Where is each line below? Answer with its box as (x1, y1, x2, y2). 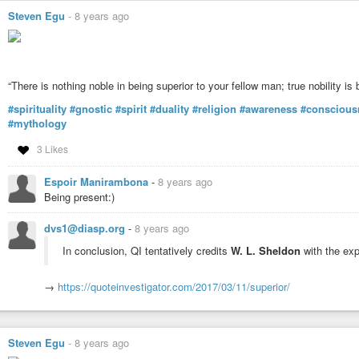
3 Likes (36, 141, 68, 155)
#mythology (8, 115, 67, 131)
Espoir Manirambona (44, 173, 151, 189)
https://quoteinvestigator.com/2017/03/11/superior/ (58, 278, 290, 294)
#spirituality (8, 100, 67, 116)
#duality (150, 100, 189, 116)
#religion (192, 100, 236, 116)
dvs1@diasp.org (44, 220, 128, 236)
